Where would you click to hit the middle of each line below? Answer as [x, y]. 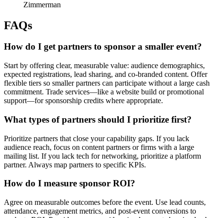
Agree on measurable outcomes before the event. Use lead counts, [105, 202]
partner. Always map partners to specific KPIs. [75, 164]
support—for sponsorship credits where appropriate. [83, 101]
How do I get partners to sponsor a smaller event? [103, 47]
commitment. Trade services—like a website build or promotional [104, 92]
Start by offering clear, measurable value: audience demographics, [104, 66]
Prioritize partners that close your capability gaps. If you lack [97, 138]
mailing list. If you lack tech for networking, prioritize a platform [102, 156]
